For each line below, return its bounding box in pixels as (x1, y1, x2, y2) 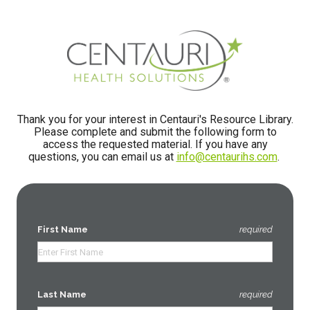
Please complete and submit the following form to (33, 125, 277, 139)
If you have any (194, 138, 268, 152)
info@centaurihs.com (176, 150, 277, 164)
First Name (37, 224, 88, 235)
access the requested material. (42, 138, 195, 152)
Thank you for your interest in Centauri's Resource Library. (17, 113, 293, 127)
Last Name (37, 289, 86, 300)
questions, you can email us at (28, 150, 176, 164)
